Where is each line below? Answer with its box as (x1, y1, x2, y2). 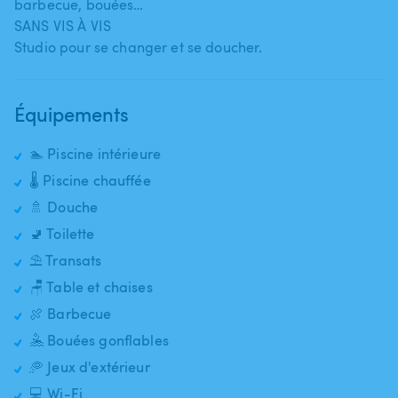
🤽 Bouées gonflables (29, 330, 169, 350)
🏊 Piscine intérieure (29, 143, 161, 163)
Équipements (14, 99, 129, 127)
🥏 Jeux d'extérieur (29, 356, 150, 377)
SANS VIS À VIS (14, 15, 112, 36)
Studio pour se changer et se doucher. (14, 36, 263, 57)
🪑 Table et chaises (29, 276, 153, 297)
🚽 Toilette (29, 223, 95, 243)
